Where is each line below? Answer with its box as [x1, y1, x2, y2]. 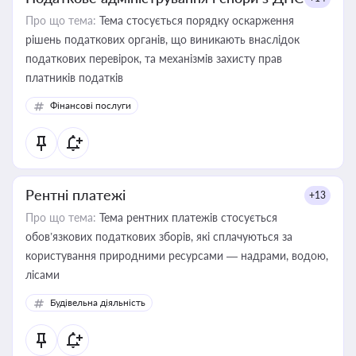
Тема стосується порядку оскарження [96, 14, 294, 27]
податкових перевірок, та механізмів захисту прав [25, 52, 282, 65]
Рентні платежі [25, 186, 126, 203]
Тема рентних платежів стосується [96, 211, 277, 224]
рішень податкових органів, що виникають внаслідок [25, 33, 300, 46]
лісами [25, 268, 60, 281]
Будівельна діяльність [50, 296, 145, 308]
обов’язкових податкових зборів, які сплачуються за [25, 230, 292, 243]
